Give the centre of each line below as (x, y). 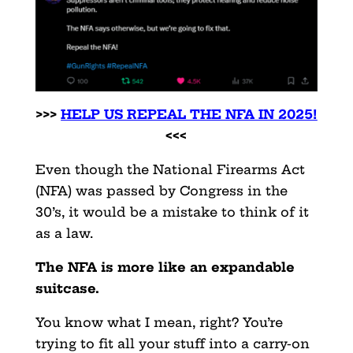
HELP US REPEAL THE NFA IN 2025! (189, 114)
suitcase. (67, 288)
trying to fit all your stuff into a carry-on (172, 343)
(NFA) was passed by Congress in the (161, 190)
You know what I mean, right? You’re (159, 322)
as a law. (64, 233)
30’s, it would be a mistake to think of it (172, 212)
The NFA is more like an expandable (165, 267)
